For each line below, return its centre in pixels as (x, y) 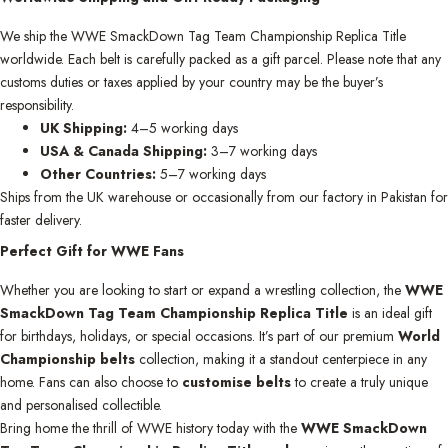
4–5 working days (182, 127)
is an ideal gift (390, 312)
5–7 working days (211, 173)
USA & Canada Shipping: (123, 150)
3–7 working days (262, 150)
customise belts (236, 381)
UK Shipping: (83, 127)
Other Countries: (98, 173)
